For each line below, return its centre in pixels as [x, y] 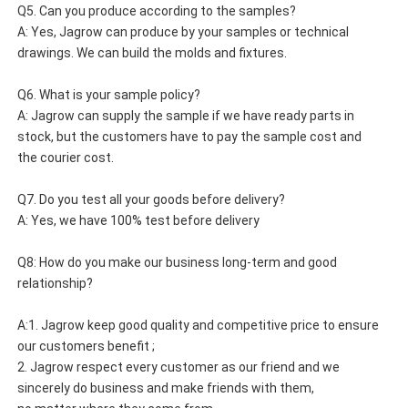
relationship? [55, 284]
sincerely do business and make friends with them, [167, 388]
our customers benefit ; [86, 347]
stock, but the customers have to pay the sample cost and [191, 137]
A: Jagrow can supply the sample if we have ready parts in [186, 116]
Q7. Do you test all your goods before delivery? [151, 200]
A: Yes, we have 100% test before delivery [138, 221]
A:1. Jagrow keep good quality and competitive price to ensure [198, 326]
